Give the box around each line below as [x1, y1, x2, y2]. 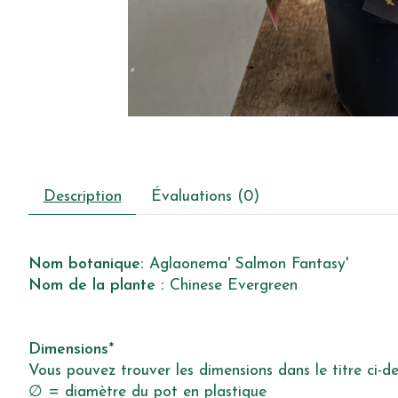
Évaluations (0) [150, 189, 259, 205]
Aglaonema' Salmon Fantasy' [149, 257, 348, 273]
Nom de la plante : [28, 278, 164, 294]
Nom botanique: [28, 257, 149, 273]
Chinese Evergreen [164, 278, 298, 294]
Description [43, 189, 122, 205]
